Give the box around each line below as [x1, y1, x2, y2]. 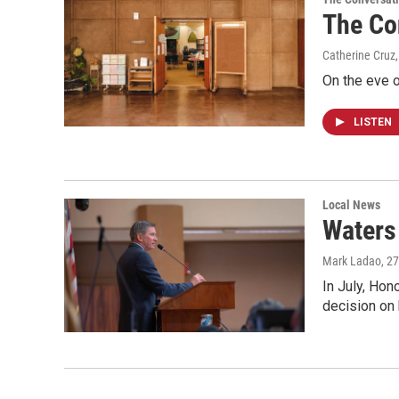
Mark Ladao [322, 254, 381, 268]
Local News [322, 198, 380, 212]
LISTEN [354, 116, 395, 128]
